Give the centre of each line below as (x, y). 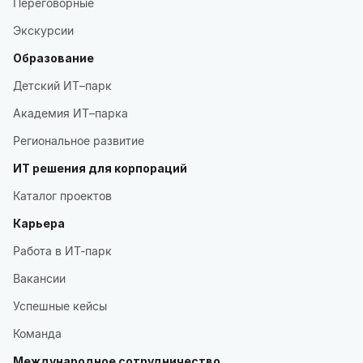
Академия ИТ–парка (70, 113)
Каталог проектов (62, 196)
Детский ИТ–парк (62, 85)
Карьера (39, 223)
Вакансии (39, 278)
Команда (37, 333)
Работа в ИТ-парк (62, 251)
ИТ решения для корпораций (100, 168)
